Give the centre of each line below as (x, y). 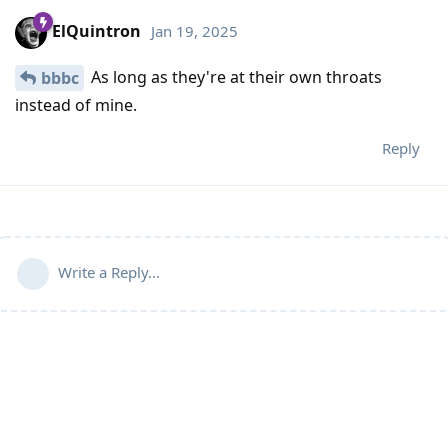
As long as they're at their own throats (234, 76)
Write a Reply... (109, 272)
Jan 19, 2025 (194, 31)
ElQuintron (96, 31)
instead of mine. (76, 104)
